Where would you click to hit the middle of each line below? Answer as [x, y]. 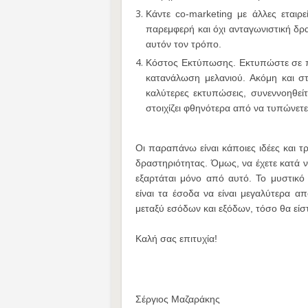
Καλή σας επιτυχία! [176, 239]
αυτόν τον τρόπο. [184, 44]
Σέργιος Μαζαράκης [178, 299]
